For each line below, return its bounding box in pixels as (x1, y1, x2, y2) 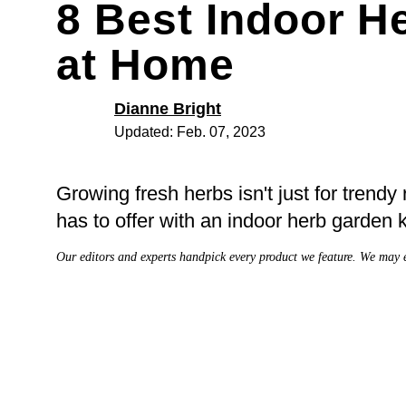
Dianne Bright (114, 99, 221, 118)
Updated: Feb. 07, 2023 (114, 123, 266, 140)
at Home (56, 40, 235, 89)
